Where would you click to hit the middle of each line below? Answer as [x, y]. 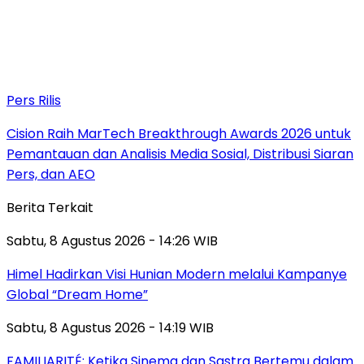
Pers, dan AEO [51, 174]
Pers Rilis [34, 100]
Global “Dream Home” [77, 294]
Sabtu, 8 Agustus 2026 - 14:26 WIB [112, 240]
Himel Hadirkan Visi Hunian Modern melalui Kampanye [177, 274]
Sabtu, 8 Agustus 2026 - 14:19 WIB [110, 327]
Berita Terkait [50, 207]
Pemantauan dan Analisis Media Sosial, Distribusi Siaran [180, 154]
